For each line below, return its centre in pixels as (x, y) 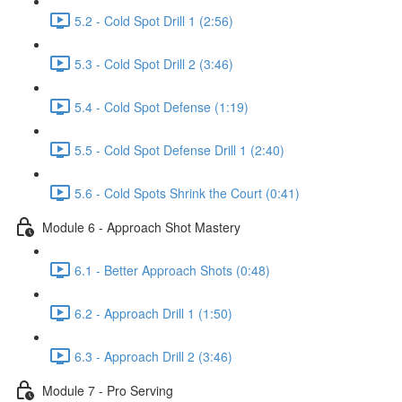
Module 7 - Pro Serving (108, 390)
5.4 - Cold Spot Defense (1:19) (162, 106)
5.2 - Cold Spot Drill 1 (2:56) (154, 20)
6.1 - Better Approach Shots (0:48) (172, 270)
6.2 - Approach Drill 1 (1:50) (153, 313)
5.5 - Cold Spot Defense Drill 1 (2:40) (179, 149)
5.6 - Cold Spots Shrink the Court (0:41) (187, 192)
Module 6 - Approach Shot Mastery (141, 227)
